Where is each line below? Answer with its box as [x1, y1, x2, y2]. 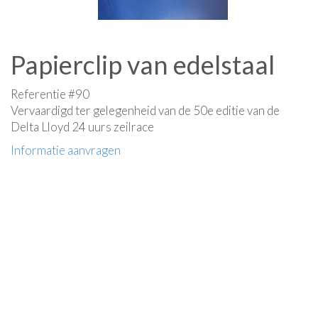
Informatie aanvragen [11, 143, 121, 158]
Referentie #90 [11, 87, 89, 102]
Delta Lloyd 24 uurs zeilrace [11, 119, 154, 134]
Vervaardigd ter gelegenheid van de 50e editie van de [11, 103, 280, 118]
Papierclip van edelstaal [11, 49, 275, 80]
